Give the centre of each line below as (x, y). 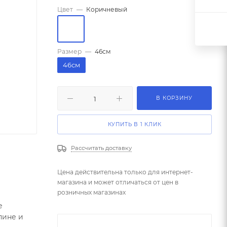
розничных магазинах (91, 193)
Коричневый (107, 9)
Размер (69, 51)
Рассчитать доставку (101, 148)
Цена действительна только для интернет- (125, 172)
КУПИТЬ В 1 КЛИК (135, 124)
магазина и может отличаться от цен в (118, 182)
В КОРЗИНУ (174, 98)
